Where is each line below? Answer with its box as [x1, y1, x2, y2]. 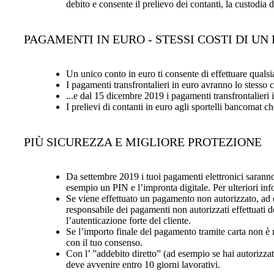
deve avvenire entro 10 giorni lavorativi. [66, 259, 220, 270]
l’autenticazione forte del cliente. [66, 215, 191, 226]
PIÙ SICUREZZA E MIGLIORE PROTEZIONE [23, 135, 262, 149]
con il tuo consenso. [66, 237, 143, 248]
